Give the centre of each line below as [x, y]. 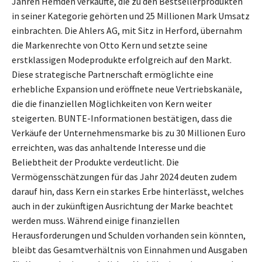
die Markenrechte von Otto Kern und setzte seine [110, 45]
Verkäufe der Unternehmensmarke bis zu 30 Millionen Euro [129, 132]
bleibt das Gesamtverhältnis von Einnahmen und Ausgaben [130, 249]
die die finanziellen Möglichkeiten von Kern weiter [112, 103]
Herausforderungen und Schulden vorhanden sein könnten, [129, 235]
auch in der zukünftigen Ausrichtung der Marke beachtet [123, 206]
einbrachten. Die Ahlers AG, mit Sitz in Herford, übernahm [127, 30]
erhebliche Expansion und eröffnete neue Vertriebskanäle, [127, 89]
